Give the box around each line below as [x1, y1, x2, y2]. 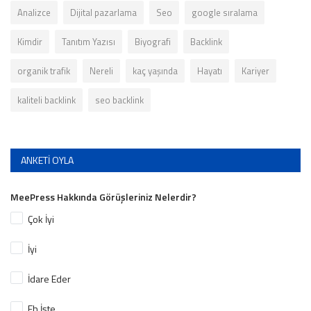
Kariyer [242, 64, 269, 78]
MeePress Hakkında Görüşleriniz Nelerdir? [10, 190, 196, 205]
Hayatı [197, 64, 222, 78]
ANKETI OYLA [21, 153, 74, 168]
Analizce [17, 6, 51, 20]
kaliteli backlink [17, 93, 76, 108]
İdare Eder [28, 271, 72, 287]
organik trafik [17, 64, 70, 78]
